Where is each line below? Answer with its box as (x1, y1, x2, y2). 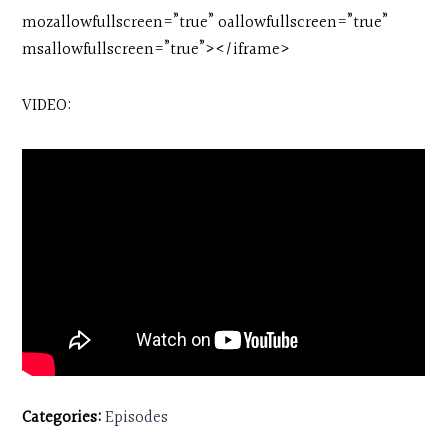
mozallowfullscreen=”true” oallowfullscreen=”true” (22, 9, 389, 36)
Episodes (105, 405, 169, 432)
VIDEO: (22, 93, 72, 120)
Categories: (22, 405, 106, 432)
